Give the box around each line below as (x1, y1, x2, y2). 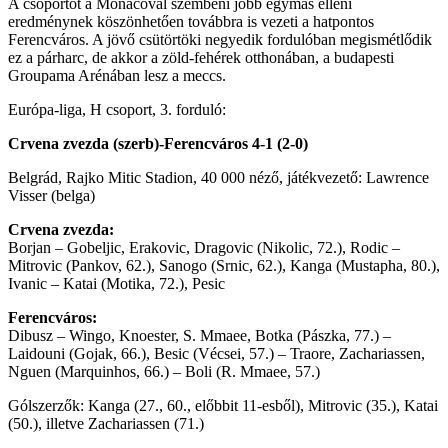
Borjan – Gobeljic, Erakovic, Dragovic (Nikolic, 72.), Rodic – (8, 238, 400, 256)
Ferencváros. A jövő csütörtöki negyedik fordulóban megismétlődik (8, 30, 432, 48)
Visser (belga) (8, 186, 95, 204)
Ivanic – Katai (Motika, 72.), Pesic (8, 274, 225, 292)
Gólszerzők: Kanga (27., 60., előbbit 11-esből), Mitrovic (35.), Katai (8, 396, 438, 414)
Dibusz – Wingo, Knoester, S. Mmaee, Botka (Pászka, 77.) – (8, 326, 391, 344)
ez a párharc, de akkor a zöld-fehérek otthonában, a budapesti (8, 48, 394, 66)
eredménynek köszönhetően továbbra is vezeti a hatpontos (8, 12, 374, 30)
